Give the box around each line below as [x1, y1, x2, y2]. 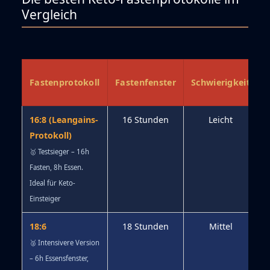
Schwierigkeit [191, 77, 250, 89]
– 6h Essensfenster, [30, 254, 89, 263]
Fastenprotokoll [30, 77, 100, 89]
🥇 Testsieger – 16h [30, 147, 89, 157]
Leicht [209, 114, 233, 126]
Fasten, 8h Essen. [30, 163, 83, 172]
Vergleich [22, 6, 77, 24]
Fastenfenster [115, 77, 176, 89]
